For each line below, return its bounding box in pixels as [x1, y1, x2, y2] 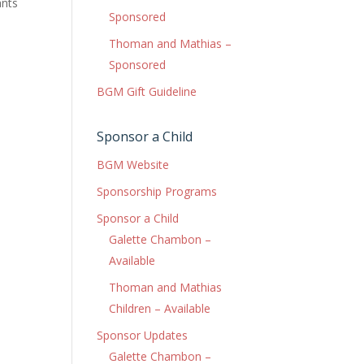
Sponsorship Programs [97, 184, 218, 199]
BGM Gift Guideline [97, 84, 197, 99]
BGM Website [97, 157, 170, 172]
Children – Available [109, 301, 211, 316]
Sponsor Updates [97, 327, 188, 343]
